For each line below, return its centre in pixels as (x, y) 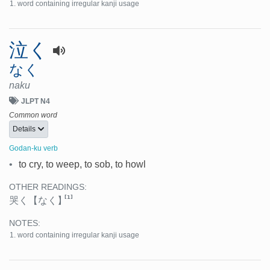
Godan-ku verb (33, 149)
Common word (33, 115)
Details (25, 129)
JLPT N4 (36, 102)
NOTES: (25, 224)
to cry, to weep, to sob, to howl (82, 165)
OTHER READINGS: (48, 187)
